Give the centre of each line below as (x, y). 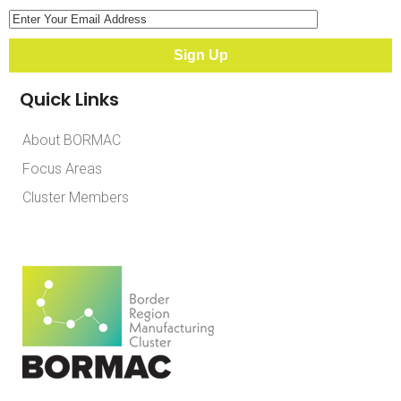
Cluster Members (76, 197)
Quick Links (69, 99)
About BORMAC (72, 140)
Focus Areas (62, 168)
